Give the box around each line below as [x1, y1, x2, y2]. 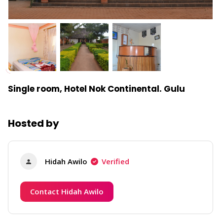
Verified [102, 156, 129, 166]
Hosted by [8, 116, 59, 130]
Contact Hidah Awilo [30, 186, 104, 196]
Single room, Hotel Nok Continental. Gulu [8, 83, 185, 95]
